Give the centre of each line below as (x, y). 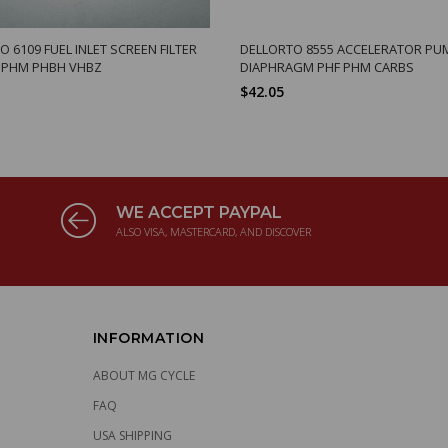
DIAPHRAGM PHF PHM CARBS (327, 67)
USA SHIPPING (132, 436)
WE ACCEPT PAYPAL (199, 213)
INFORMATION (148, 338)
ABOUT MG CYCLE (143, 376)
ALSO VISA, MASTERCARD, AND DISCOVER (213, 232)
